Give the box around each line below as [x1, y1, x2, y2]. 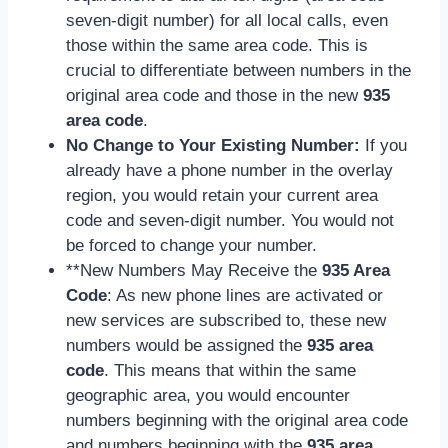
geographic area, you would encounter [66, 385, 350, 405]
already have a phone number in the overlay [66, 160, 393, 180]
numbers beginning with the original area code [66, 410, 408, 430]
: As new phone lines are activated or [107, 285, 383, 305]
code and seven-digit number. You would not [66, 210, 394, 230]
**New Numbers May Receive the [66, 260, 322, 280]
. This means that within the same [104, 360, 356, 380]
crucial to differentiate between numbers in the [66, 60, 411, 80]
